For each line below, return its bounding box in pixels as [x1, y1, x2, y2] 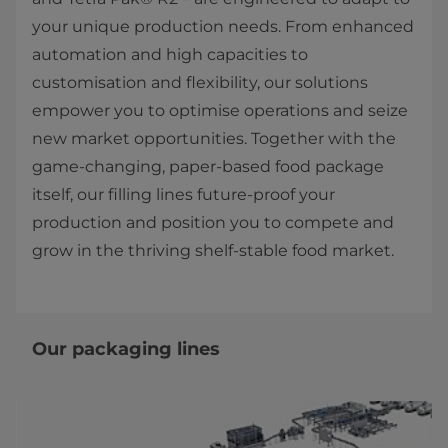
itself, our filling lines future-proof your [32, 185, 335, 205]
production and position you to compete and [32, 213, 394, 233]
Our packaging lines [32, 338, 220, 361]
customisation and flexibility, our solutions [32, 73, 368, 93]
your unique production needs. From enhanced [32, 17, 414, 37]
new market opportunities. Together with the [32, 129, 396, 149]
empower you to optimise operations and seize [32, 101, 408, 121]
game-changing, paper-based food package [32, 157, 384, 177]
